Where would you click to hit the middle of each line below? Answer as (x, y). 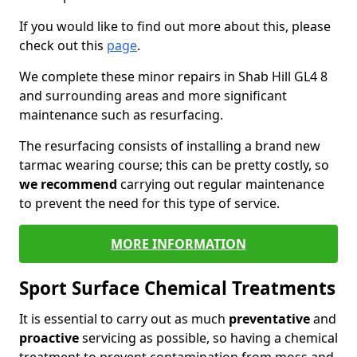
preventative (269, 319)
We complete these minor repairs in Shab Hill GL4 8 (173, 76)
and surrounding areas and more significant (153, 96)
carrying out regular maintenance (221, 184)
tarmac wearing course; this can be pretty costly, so (174, 165)
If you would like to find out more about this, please (175, 26)
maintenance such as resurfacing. (121, 115)
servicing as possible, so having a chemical (208, 338)
